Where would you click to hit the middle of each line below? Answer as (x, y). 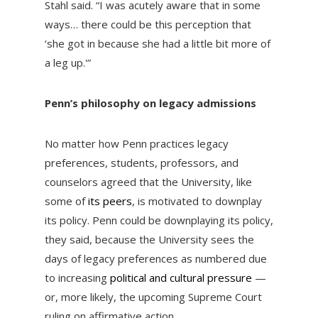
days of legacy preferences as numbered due (155, 259)
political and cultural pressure (181, 278)
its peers (110, 201)
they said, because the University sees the (149, 240)
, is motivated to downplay (197, 201)
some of (66, 201)
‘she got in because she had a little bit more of (157, 44)
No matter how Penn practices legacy (136, 144)
